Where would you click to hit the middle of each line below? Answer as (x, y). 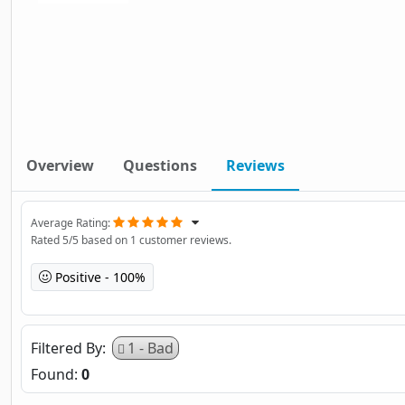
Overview (60, 165)
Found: (56, 374)
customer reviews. (184, 240)
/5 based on (99, 240)
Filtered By (66, 348)
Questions (160, 165)
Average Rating (69, 222)
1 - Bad (151, 348)
